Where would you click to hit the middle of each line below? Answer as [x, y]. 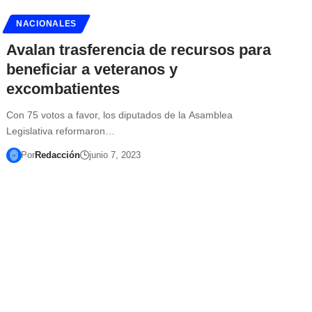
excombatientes [63, 88]
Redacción [57, 155]
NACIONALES [47, 23]
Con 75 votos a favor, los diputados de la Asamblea [120, 115]
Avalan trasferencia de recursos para [139, 49]
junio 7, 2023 [115, 155]
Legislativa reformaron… [61, 131]
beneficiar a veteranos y [92, 69]
